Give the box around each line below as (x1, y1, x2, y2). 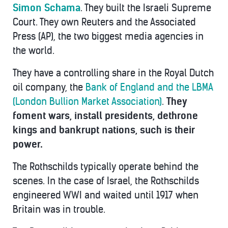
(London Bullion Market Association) (13, 96, 162, 107)
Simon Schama (13, 2, 80, 14)
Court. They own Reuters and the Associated (13, 16, 196, 28)
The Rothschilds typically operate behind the (13, 161, 198, 173)
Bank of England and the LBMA (85, 81, 213, 93)
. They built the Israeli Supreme (80, 2, 211, 14)
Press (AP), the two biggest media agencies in (13, 31, 204, 42)
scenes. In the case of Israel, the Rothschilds (13, 175, 199, 187)
